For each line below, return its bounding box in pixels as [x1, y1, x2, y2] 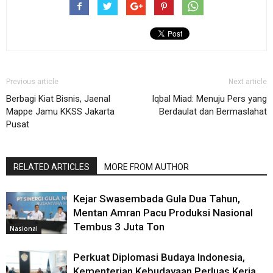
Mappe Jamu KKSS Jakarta [6, 106, 115, 118]
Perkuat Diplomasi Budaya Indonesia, [73, 251, 245, 264]
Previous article [6, 77, 58, 87]
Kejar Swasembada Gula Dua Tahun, [73, 193, 240, 205]
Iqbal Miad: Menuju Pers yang [152, 93, 267, 105]
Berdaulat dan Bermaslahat [159, 106, 267, 118]
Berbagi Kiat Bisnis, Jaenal [6, 93, 110, 105]
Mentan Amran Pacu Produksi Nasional [73, 207, 253, 219]
